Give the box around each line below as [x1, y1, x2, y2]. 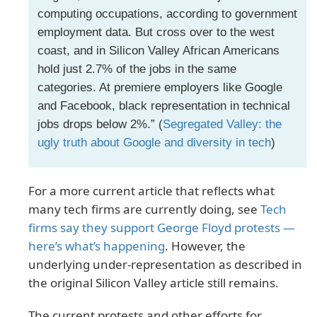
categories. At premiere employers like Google [37, 80, 282, 94]
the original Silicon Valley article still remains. [28, 275, 279, 292]
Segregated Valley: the [162, 117, 282, 131]
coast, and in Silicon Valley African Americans [37, 43, 279, 57]
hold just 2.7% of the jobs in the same [37, 62, 236, 76]
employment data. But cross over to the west [37, 25, 275, 39]
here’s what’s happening [28, 238, 165, 255]
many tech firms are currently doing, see [28, 201, 260, 218]
